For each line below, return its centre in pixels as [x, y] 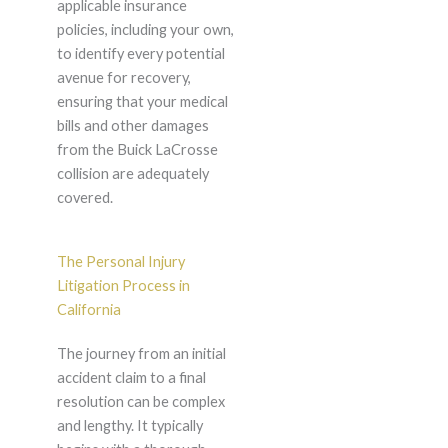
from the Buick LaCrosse [137, 150]
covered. [84, 198]
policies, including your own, [145, 30]
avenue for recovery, [123, 78]
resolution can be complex [140, 402]
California [88, 310]
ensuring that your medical [142, 102]
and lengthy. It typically [129, 426]
